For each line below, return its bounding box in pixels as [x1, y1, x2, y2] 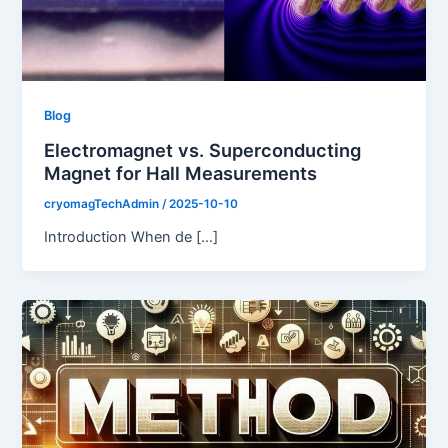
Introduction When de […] [44, 227, 219, 246]
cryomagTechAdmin [44, 196, 163, 211]
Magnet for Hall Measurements [44, 161, 318, 184]
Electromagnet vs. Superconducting [44, 138, 362, 161]
